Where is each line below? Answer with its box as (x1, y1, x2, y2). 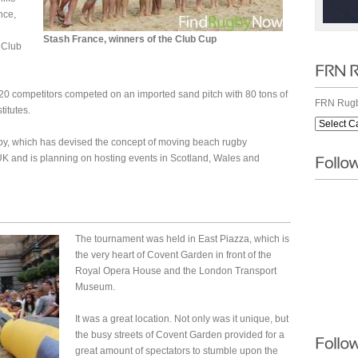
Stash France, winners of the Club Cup (43, 34, 217, 45)
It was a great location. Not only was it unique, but (75, 313, 288, 324)
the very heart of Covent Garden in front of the (75, 249, 272, 261)
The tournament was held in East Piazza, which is (75, 233, 289, 245)
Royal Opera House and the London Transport (75, 265, 276, 276)
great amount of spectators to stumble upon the (75, 345, 278, 356)
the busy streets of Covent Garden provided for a (75, 329, 284, 340)
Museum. (75, 281, 115, 292)
